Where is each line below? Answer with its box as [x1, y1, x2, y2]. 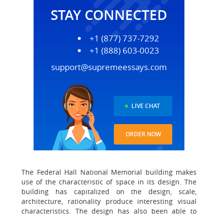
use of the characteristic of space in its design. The [21, 177, 197, 186]
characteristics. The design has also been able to [21, 206, 197, 216]
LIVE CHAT [131, 102, 160, 110]
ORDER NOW [125, 130, 161, 138]
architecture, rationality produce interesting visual [21, 197, 197, 206]
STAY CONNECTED [51, 6, 167, 24]
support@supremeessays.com [51, 61, 167, 73]
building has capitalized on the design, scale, [21, 187, 197, 196]
